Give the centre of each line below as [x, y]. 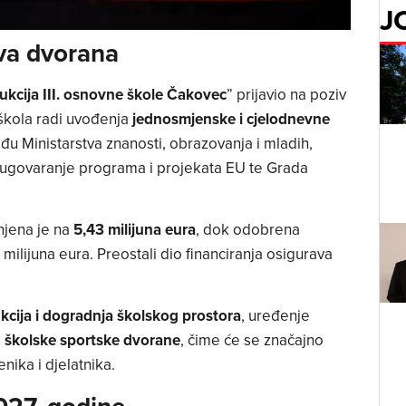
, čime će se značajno [251, 340]
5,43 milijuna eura [134, 230]
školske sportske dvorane [92, 340]
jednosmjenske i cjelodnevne [231, 118]
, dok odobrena [247, 230]
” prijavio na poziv [286, 94]
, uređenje [275, 316]
